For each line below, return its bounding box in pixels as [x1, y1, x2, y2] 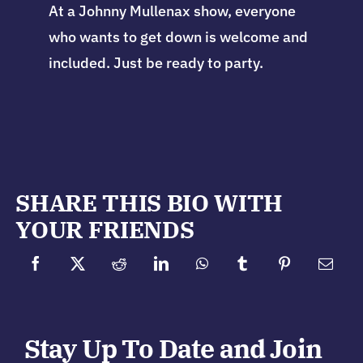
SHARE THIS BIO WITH [15, 188, 283, 219]
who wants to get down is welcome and [48, 28, 308, 47]
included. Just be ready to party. [48, 53, 263, 73]
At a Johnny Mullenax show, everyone [48, 2, 296, 21]
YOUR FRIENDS [15, 215, 194, 246]
